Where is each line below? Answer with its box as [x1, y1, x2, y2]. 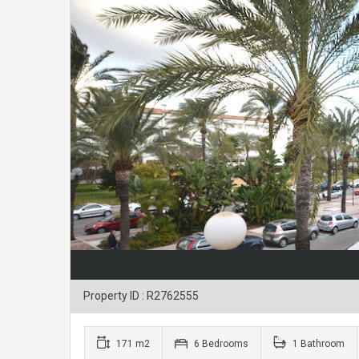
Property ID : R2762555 [83, 289, 199, 303]
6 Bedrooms [192, 338, 248, 350]
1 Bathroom [290, 338, 345, 350]
